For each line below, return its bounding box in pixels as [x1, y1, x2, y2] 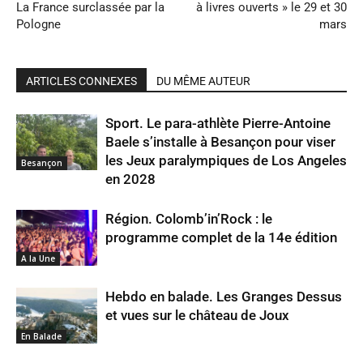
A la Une [21, 252, 55, 264]
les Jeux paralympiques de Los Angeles [105, 152, 347, 169]
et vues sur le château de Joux [105, 307, 289, 323]
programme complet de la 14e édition [105, 229, 337, 246]
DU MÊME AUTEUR [156, 75, 250, 88]
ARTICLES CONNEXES [26, 75, 137, 88]
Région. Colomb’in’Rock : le [105, 211, 272, 227]
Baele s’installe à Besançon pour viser [105, 134, 335, 150]
